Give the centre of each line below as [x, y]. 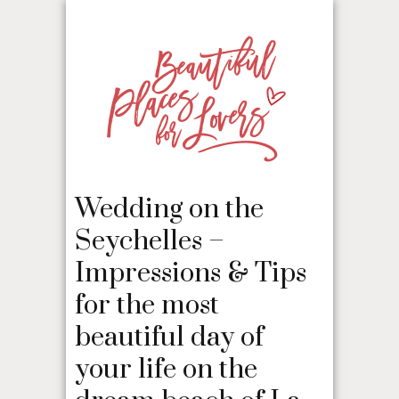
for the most [147, 305]
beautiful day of [169, 338]
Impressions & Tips [191, 273]
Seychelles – [150, 241]
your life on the [166, 370]
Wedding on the [169, 209]
